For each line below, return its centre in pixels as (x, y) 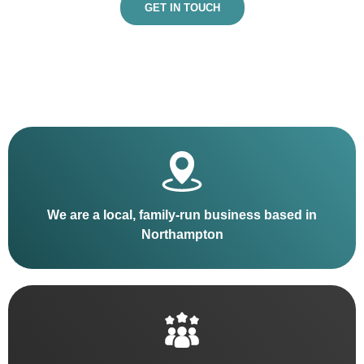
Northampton (182, 235)
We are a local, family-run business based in (182, 215)
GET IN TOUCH (182, 8)
